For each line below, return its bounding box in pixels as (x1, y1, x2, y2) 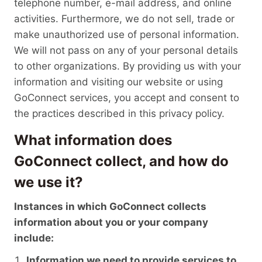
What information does (14, 131, 172, 149)
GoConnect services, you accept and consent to (14, 92, 239, 104)
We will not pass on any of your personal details (14, 44, 238, 57)
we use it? (14, 173, 83, 191)
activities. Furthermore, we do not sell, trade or (14, 13, 235, 25)
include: (14, 232, 54, 244)
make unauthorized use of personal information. (14, 29, 239, 41)
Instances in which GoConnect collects (14, 201, 206, 213)
